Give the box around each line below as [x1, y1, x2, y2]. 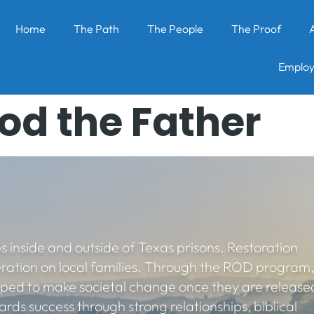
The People [146, 21, 203, 36]
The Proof [231, 21, 281, 36]
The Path [73, 21, 119, 36]
